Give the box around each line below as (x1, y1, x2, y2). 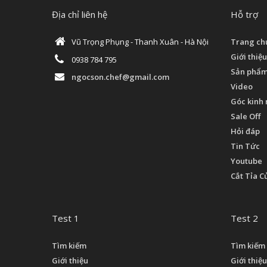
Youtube (231, 156, 262, 166)
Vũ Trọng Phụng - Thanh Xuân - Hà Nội (72, 36, 209, 47)
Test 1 (52, 212, 79, 224)
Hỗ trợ (231, 8, 258, 20)
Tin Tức (231, 141, 260, 151)
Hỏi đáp (231, 126, 260, 136)
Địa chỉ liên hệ (52, 8, 107, 20)
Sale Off (231, 111, 260, 122)
